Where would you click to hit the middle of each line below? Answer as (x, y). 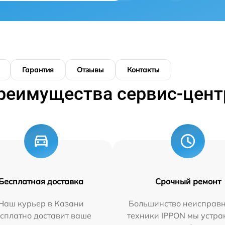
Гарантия (38, 70)
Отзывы (90, 70)
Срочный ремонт (188, 182)
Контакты (143, 70)
